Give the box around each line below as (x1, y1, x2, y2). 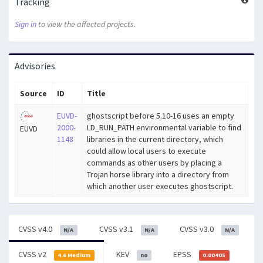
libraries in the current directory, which (87, 133, 223, 144)
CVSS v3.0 (180, 223, 216, 234)
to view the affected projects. (36, 18, 136, 29)
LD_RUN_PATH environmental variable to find (87, 122, 241, 133)
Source (20, 87, 47, 99)
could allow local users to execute (87, 145, 206, 156)
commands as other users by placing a (87, 157, 222, 168)
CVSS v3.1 (99, 223, 135, 234)
